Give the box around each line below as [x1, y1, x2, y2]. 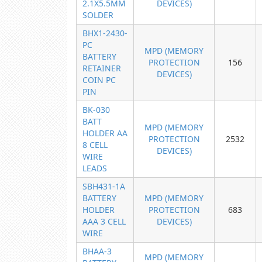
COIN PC [82, 74, 116, 85]
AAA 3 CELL [82, 216, 126, 227]
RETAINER [82, 63, 121, 74]
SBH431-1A [82, 181, 125, 192]
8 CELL [82, 139, 108, 150]
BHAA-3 [82, 246, 112, 257]
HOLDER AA [82, 127, 127, 139]
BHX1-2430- [82, 27, 127, 39]
